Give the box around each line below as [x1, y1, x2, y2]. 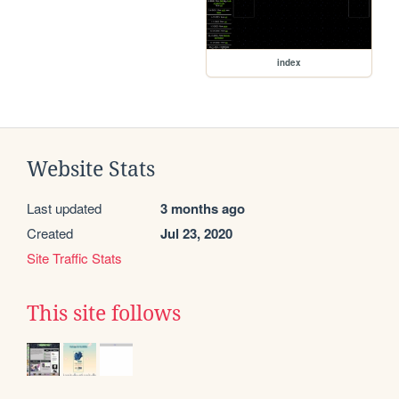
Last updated [27, 199, 102, 218]
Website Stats [27, 158, 155, 182]
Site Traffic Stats [27, 248, 122, 268]
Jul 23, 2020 [160, 224, 232, 244]
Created [27, 224, 73, 243]
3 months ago [160, 199, 245, 219]
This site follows [27, 302, 181, 326]
